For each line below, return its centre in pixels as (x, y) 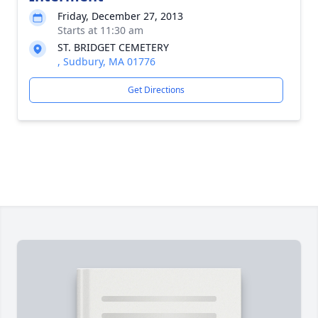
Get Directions (156, 90)
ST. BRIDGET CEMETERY (113, 47)
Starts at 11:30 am (100, 30)
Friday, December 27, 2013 (120, 16)
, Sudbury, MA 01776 (106, 61)
